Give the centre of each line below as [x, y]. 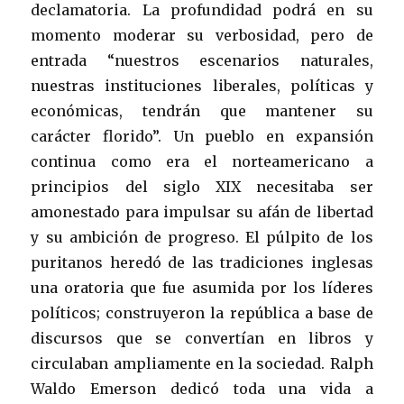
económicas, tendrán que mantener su [202, 110]
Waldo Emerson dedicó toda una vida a [202, 388]
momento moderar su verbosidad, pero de [202, 35]
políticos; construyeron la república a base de [202, 312]
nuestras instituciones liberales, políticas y [202, 85]
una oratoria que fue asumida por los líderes [202, 287]
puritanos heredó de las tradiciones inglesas [202, 262]
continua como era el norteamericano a [202, 161]
